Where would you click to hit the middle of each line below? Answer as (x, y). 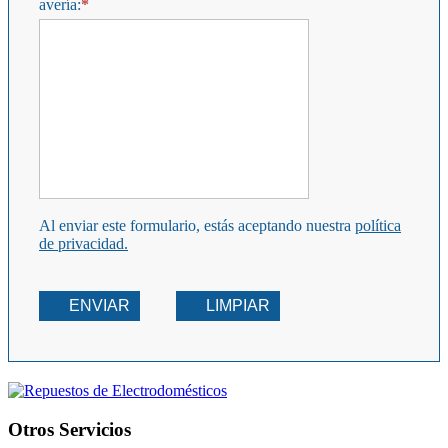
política (378, 226)
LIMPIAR (238, 306)
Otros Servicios (69, 430)
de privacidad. (83, 244)
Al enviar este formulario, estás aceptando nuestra (197, 226)
